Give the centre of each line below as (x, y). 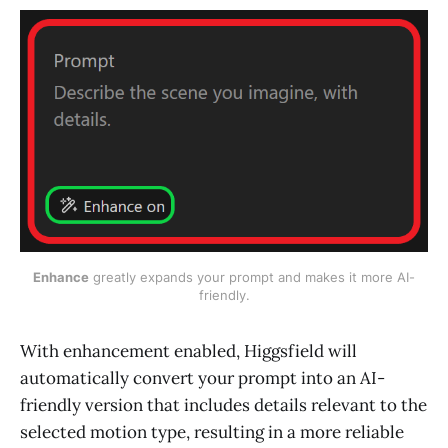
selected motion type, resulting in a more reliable (212, 431)
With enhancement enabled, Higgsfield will (188, 350)
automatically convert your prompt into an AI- (202, 377)
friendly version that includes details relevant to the (223, 404)
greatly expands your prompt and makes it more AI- (252, 276)
